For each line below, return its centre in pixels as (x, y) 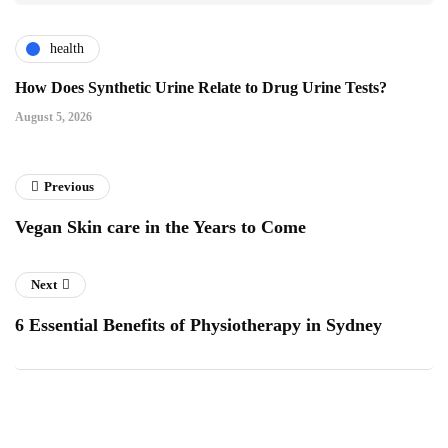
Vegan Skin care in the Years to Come (160, 226)
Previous (69, 186)
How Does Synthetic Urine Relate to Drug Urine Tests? (201, 87)
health (67, 49)
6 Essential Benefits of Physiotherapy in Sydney (198, 324)
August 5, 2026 (53, 116)
